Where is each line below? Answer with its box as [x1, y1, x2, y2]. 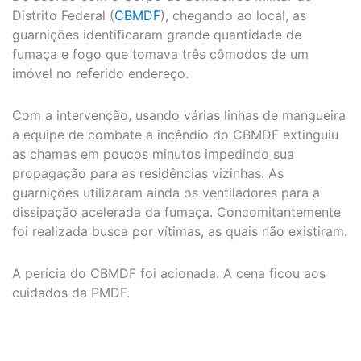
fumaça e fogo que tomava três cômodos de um [12, 45, 309, 62]
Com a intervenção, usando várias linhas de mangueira [12, 106, 346, 123]
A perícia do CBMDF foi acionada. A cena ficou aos [12, 264, 326, 281]
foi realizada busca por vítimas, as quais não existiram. [12, 222, 347, 239]
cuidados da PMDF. [12, 284, 130, 301]
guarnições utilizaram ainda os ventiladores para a [12, 184, 320, 201]
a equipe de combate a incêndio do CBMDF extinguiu [12, 126, 338, 143]
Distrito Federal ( [12, 6, 114, 23]
